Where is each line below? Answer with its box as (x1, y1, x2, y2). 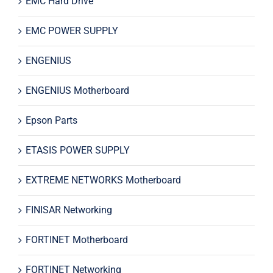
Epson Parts (25, 114, 77, 126)
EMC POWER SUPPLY (25, 24, 118, 37)
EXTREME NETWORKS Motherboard (25, 174, 181, 186)
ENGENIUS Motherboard (25, 84, 129, 96)
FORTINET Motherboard (25, 233, 128, 246)
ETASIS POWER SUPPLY (25, 144, 130, 156)
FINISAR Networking (25, 204, 112, 216)
